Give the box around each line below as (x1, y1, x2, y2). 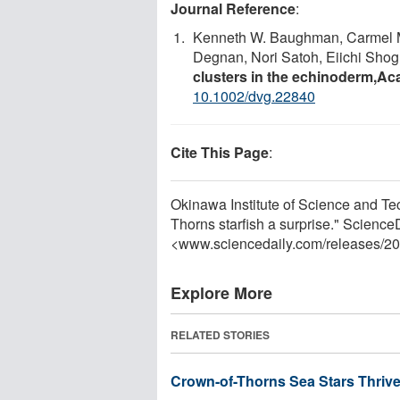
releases (326, 232, 380, 254)
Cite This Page (171, 141, 269, 162)
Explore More (171, 280, 272, 304)
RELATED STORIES (171, 326, 270, 343)
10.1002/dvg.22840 (193, 85, 315, 106)
